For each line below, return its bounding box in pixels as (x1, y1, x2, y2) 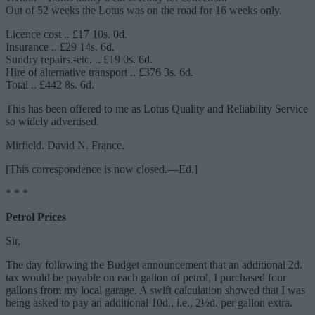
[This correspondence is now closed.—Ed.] (6, 163, 198, 176)
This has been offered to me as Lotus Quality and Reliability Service (6, 103, 308, 115)
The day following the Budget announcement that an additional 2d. (6, 259, 302, 271)
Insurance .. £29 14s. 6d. (6, 41, 115, 53)
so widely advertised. (6, 115, 99, 128)
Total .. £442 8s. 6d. (6, 79, 94, 91)
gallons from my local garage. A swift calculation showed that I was (6, 284, 305, 297)
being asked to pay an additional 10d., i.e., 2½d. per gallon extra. (6, 297, 292, 309)
